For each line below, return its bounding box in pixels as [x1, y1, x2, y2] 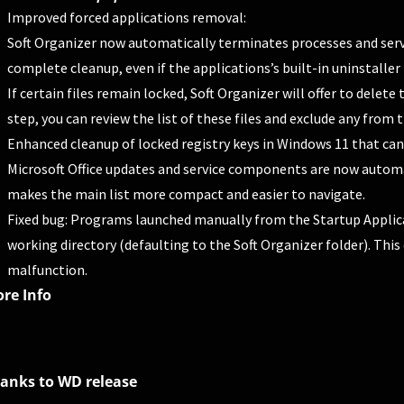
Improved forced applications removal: [6, 8, 246, 26]
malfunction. [6, 261, 87, 279]
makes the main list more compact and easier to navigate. [6, 185, 365, 203]
